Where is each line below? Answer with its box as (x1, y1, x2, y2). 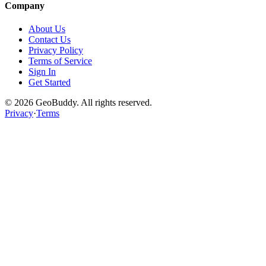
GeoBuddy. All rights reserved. (33, 97, 152, 107)
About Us (28, 23, 65, 34)
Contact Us (28, 34, 71, 45)
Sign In (28, 66, 56, 77)
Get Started (28, 77, 71, 87)
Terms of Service (28, 55, 92, 66)
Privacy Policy (28, 45, 83, 55)
